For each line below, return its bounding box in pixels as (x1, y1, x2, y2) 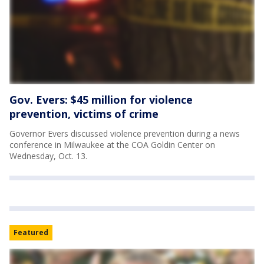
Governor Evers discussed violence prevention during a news (9, 128, 240, 139)
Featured (14, 227, 48, 237)
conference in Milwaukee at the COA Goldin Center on (9, 139, 215, 150)
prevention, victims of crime (9, 107, 159, 121)
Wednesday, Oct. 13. (9, 150, 87, 161)
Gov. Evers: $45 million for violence (9, 93, 193, 107)
